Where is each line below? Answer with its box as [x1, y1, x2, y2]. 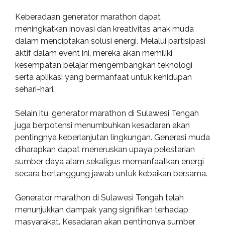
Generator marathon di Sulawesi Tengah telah [15, 193, 184, 202]
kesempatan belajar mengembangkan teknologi [15, 60, 192, 70]
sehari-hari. [15, 84, 55, 94]
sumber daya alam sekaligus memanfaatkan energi [15, 157, 204, 166]
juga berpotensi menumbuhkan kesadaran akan [15, 121, 190, 130]
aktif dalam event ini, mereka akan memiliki [15, 48, 172, 58]
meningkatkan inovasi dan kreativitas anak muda [15, 24, 194, 34]
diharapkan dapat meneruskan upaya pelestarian [15, 145, 195, 154]
